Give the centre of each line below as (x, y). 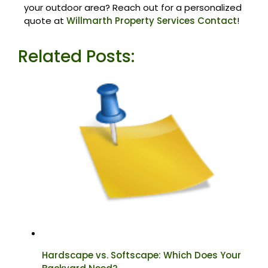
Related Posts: (76, 57)
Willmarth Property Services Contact (152, 20)
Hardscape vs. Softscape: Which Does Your (141, 255)
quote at (45, 20)
